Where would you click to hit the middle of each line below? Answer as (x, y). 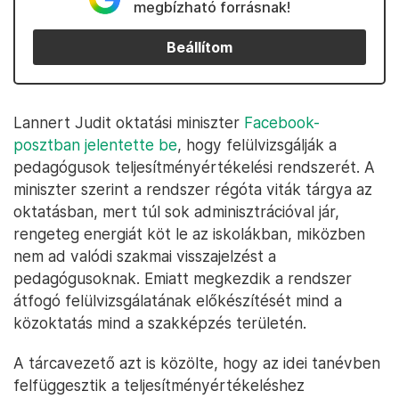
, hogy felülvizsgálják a (257, 145)
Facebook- (282, 122)
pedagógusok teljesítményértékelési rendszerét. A (194, 167)
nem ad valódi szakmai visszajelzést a (145, 256)
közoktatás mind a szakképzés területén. (160, 323)
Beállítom (199, 47)
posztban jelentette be (95, 145)
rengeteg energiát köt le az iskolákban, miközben (189, 234)
